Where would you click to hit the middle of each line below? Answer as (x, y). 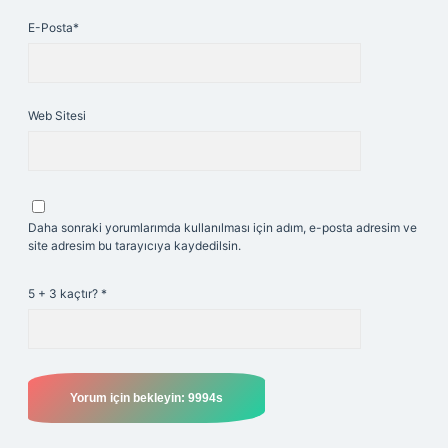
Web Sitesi (57, 115)
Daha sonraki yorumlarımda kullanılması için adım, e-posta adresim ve (222, 227)
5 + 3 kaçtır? (64, 293)
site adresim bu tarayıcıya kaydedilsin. (134, 245)
